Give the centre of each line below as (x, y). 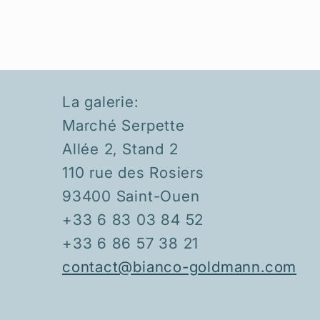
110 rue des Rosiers (133, 173)
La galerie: (100, 102)
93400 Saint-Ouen (131, 196)
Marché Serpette (124, 126)
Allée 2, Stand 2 (120, 149)
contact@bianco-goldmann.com (180, 267)
